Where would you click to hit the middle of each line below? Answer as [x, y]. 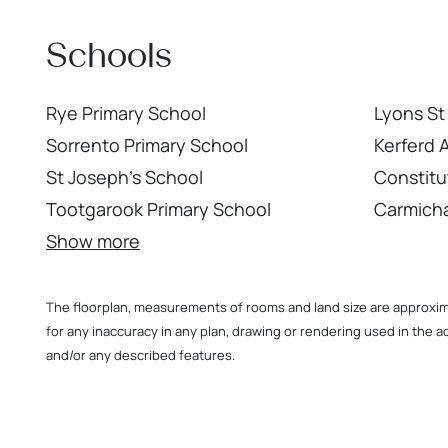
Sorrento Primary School [147, 145]
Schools [109, 55]
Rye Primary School [126, 113]
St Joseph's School [124, 177]
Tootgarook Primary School [158, 209]
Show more [93, 241]
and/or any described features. [140, 355]
